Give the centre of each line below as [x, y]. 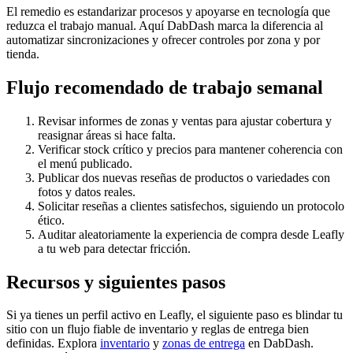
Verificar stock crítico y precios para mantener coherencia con [190, 149]
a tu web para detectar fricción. [114, 248]
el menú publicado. [85, 163]
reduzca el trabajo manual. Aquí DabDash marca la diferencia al [165, 25]
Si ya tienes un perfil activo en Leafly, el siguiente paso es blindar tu [175, 315]
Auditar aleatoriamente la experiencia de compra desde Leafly [191, 234]
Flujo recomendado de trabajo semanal [165, 87]
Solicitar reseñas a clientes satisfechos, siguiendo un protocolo [191, 206]
